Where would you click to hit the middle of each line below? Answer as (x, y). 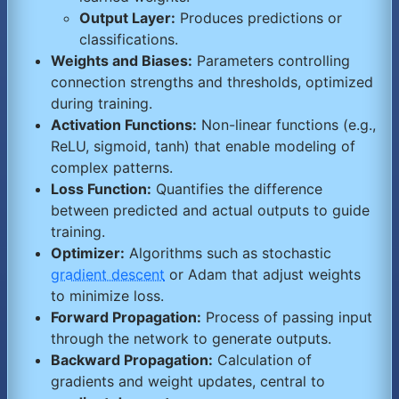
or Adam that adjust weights (263, 275)
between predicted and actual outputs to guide (210, 211)
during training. (102, 104)
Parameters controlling (271, 61)
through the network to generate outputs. (191, 339)
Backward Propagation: (132, 360)
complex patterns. (112, 168)
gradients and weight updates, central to (188, 382)
